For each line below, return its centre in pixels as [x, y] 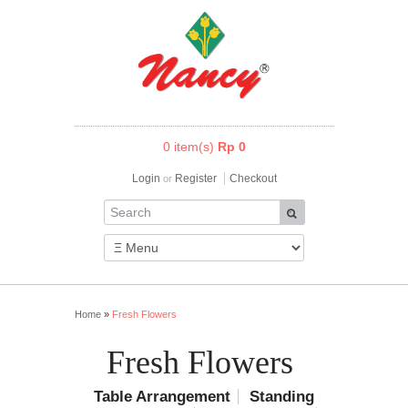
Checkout [253, 178]
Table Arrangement [162, 397]
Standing [282, 397]
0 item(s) [190, 146]
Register [195, 178]
